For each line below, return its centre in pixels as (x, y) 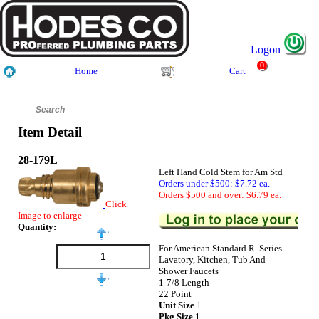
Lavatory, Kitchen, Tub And (213, 259)
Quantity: (37, 226)
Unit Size (177, 305)
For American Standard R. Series (221, 248)
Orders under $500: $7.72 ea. (215, 183)
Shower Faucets (189, 271)
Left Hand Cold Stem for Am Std (221, 172)
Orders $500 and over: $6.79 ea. (220, 194)
